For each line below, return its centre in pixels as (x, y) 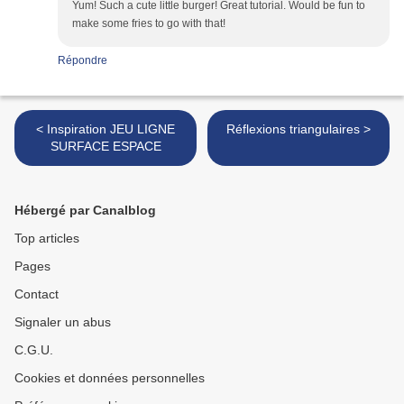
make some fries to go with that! (149, 24)
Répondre (83, 61)
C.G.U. (34, 350)
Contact (37, 294)
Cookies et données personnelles (110, 378)
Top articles (47, 239)
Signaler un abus (63, 322)
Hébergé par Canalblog (85, 211)
